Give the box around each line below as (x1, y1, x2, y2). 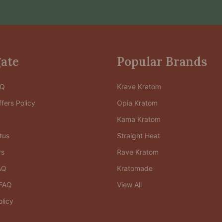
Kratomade (117, 164, 153, 172)
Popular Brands (117, 54, 207, 69)
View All (117, 180, 142, 189)
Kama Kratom (117, 114, 161, 123)
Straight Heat (117, 131, 160, 140)
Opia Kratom (117, 98, 158, 107)
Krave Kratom (117, 82, 161, 91)
